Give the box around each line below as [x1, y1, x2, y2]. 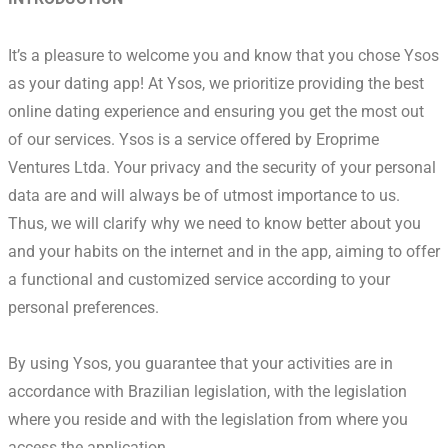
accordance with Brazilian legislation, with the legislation [8, 382, 407, 402]
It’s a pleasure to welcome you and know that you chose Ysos [8, 45, 439, 65]
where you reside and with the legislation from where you [8, 410, 408, 430]
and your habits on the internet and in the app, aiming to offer [8, 241, 440, 261]
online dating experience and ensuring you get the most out [8, 101, 424, 121]
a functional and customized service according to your [8, 269, 390, 289]
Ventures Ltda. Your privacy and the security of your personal [8, 157, 436, 177]
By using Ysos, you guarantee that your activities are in [8, 354, 393, 374]
